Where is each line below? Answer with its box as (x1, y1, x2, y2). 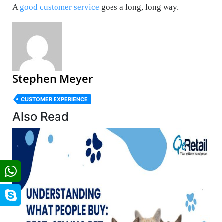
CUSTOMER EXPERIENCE (21, 95, 88, 103)
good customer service (20, 2, 99, 12)
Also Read (12, 109, 69, 124)
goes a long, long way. (99, 2, 179, 12)
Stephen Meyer (12, 70, 93, 86)
